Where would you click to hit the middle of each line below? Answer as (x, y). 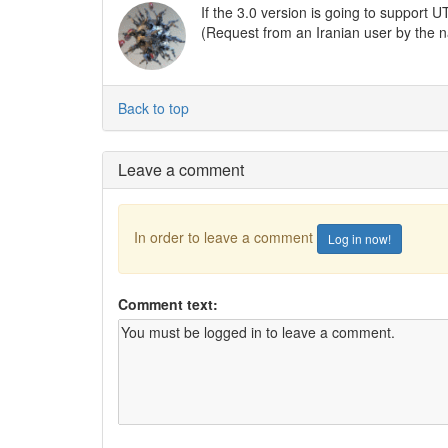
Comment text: (168, 303)
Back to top (153, 107)
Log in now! (359, 238)
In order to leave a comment (225, 236)
